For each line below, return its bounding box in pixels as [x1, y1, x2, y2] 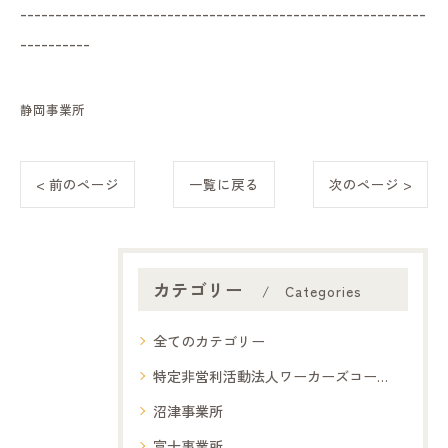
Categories [284, 281, 362, 302]
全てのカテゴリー [153, 331, 265, 352]
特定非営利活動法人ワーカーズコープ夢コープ [153, 366, 377, 387]
